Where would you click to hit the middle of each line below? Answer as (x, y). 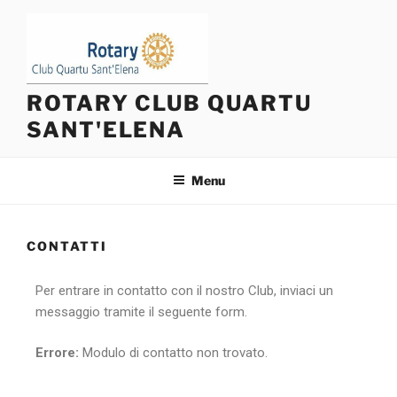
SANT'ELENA (106, 129)
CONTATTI (67, 246)
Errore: (57, 353)
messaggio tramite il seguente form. (141, 311)
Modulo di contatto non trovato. (173, 353)
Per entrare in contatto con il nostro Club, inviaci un (184, 290)
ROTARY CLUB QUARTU (169, 103)
